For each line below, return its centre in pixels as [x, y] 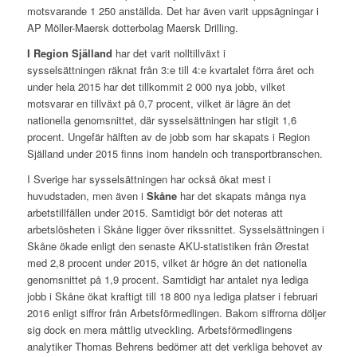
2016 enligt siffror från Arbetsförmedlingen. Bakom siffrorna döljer [176, 313]
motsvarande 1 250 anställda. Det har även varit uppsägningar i [173, 11]
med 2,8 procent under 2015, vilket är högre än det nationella [167, 263]
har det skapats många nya [241, 196]
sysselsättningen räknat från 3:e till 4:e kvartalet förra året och [170, 70]
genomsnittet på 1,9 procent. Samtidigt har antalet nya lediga [167, 280]
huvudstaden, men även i [86, 196]
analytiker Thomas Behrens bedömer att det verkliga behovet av [175, 347]
